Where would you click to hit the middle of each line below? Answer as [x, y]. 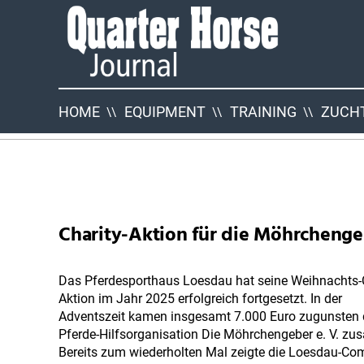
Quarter [91, 51]
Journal [89, 87]
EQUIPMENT [165, 111]
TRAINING [263, 111]
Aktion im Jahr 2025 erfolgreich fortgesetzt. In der [200, 299]
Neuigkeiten [134, 119]
